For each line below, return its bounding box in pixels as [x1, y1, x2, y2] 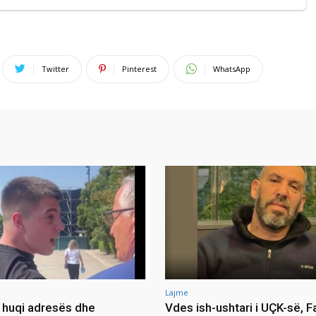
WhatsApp [213, 63, 250, 74]
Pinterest [122, 63, 157, 74]
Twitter [42, 63, 69, 74]
